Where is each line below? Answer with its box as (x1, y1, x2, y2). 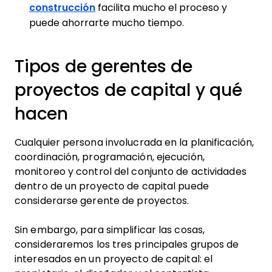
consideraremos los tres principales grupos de (15, 239, 239, 250)
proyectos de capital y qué (15, 81, 242, 100)
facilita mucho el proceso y (95, 2, 227, 13)
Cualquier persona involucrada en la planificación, (15, 137, 254, 148)
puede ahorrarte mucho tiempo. (29, 18, 184, 28)
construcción (29, 2, 95, 13)
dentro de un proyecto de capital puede (15, 181, 209, 191)
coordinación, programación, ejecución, (15, 152, 205, 162)
